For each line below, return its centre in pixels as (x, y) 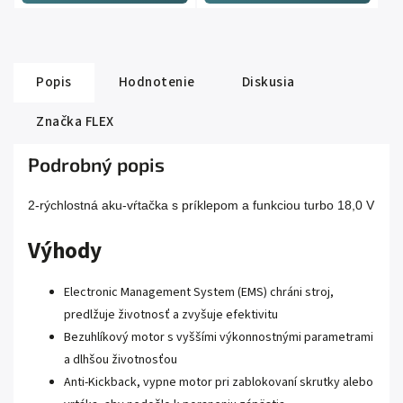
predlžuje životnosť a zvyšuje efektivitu (171, 314)
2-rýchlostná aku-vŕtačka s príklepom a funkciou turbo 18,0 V (201, 206)
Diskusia (268, 82)
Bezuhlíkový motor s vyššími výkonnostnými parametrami (219, 337)
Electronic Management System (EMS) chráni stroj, (199, 292)
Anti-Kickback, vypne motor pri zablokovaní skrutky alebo (219, 382)
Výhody (65, 251)
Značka (59, 122)
